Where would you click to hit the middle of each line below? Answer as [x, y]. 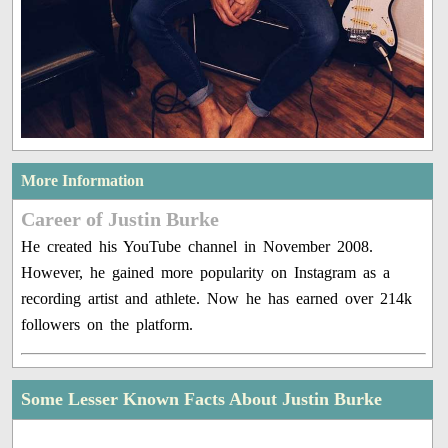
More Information [83, 180]
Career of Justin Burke [120, 218]
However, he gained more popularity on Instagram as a [206, 272]
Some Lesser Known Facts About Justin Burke [202, 398]
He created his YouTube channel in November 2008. [197, 246]
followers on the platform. [107, 324]
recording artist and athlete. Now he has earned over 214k [217, 298]
